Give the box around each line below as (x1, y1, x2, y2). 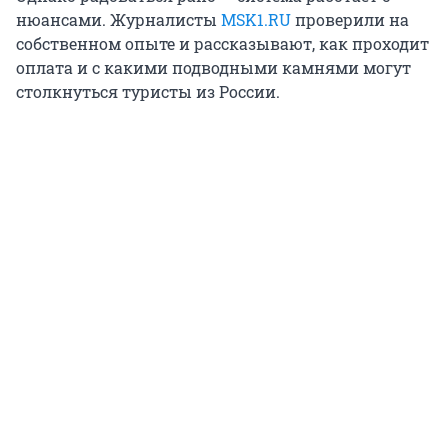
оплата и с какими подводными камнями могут (16, 57, 411, 79)
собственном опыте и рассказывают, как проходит (16, 33, 429, 55)
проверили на (295, 9, 409, 31)
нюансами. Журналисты (16, 9, 221, 31)
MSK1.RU (221, 9, 295, 31)
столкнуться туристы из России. (16, 81, 280, 103)
